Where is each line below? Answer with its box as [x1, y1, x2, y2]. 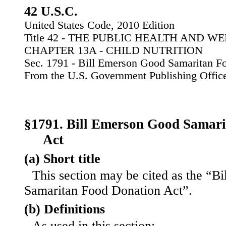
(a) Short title [24, 151, 100, 166]
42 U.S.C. [24, 4, 78, 19]
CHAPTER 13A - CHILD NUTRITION [24, 44, 203, 56]
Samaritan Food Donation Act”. [24, 183, 192, 198]
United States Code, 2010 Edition [24, 19, 175, 31]
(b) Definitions [24, 202, 105, 217]
